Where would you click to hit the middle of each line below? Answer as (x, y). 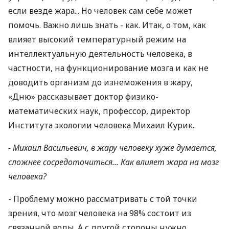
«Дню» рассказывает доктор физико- (83, 97)
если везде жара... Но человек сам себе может (100, 11)
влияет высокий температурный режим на (97, 39)
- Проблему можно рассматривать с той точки (103, 199)
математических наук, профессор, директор (99, 111)
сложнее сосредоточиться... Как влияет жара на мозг (113, 162)
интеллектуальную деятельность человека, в (100, 54)
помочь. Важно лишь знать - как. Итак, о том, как (107, 25)
